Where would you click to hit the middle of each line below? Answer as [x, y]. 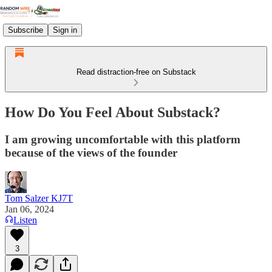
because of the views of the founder [91, 152]
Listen [25, 220]
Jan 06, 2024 [29, 209]
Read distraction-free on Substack [136, 72]
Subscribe [25, 30]
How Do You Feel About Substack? [113, 112]
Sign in [65, 30]
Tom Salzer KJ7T [39, 198]
